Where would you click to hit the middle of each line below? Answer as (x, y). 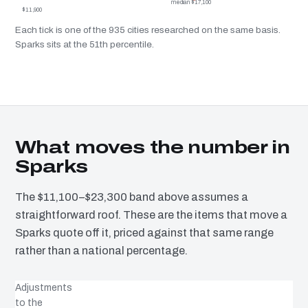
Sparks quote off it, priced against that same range (144, 233)
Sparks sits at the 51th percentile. (85, 45)
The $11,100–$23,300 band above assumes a (132, 197)
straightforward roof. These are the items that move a (151, 215)
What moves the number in (153, 147)
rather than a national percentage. (101, 251)
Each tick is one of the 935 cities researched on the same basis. (148, 30)
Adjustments (44, 288)
